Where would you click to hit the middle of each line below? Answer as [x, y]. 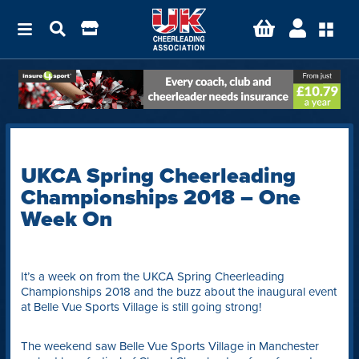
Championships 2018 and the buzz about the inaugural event [178, 292]
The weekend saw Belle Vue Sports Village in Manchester [169, 347]
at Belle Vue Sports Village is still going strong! [141, 307]
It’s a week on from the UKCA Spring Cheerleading [152, 277]
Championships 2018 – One [160, 198]
